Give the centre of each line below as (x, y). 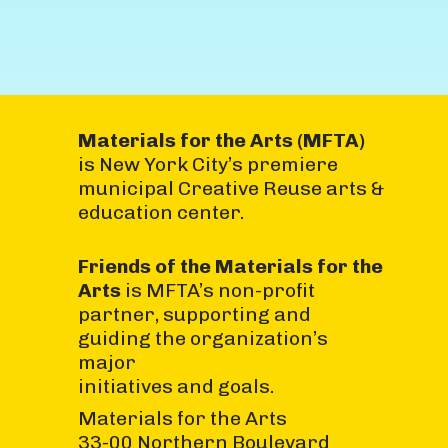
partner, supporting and (194, 314)
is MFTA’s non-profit (217, 290)
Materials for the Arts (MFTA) (221, 140)
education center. (160, 212)
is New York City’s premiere (207, 164)
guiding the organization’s (202, 338)
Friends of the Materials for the (230, 266)
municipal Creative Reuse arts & (230, 188)
